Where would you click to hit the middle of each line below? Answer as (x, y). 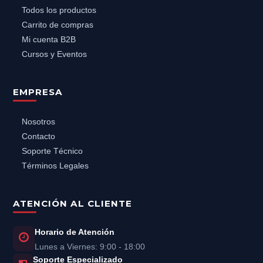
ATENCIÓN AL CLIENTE (72, 204)
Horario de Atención (74, 232)
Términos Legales (55, 166)
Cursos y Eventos (54, 54)
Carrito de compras (57, 25)
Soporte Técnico (52, 151)
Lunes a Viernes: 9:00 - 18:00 (90, 247)
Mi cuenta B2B (48, 39)
